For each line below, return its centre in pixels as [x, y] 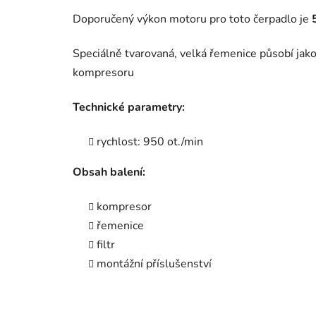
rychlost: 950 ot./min [150, 141]
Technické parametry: [129, 107]
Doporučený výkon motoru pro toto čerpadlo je [192, 19]
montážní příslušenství [154, 263]
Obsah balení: [109, 172]
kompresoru [103, 72]
